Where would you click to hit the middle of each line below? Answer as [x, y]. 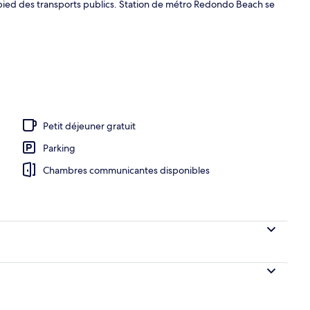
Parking [59, 148]
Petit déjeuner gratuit [89, 126]
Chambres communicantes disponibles [126, 170]
